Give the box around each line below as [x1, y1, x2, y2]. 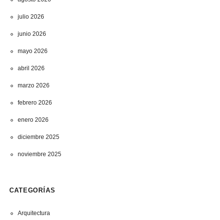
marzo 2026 [17, 82, 50, 89]
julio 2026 [17, 13, 44, 20]
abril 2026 [17, 65, 45, 72]
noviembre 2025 [17, 151, 61, 158]
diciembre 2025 [17, 134, 59, 140]
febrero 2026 [17, 99, 52, 106]
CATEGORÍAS [9, 187, 55, 194]
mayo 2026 [17, 48, 48, 55]
